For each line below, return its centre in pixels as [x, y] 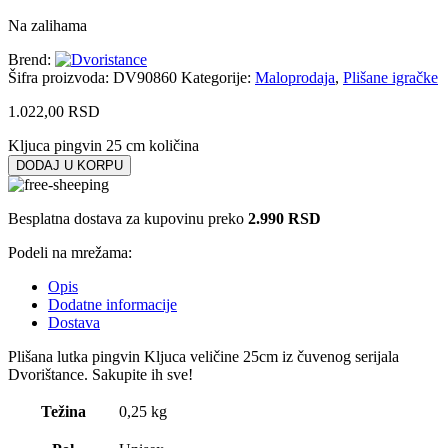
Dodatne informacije [112, 305]
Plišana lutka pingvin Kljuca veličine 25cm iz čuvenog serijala [203, 357]
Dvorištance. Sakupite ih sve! [100, 375]
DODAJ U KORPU [69, 166]
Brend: [29, 60]
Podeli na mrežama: [70, 253]
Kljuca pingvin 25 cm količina [103, 146]
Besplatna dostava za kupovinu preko [128, 219]
